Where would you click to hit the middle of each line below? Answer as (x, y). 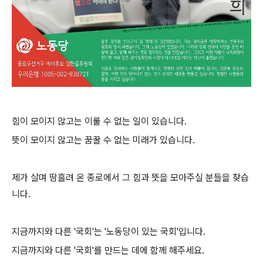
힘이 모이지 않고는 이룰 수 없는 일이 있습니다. (99, 121)
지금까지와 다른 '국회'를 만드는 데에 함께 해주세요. (108, 250)
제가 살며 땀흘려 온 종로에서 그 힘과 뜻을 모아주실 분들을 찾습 (130, 178)
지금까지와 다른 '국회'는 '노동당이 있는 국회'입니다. (109, 232)
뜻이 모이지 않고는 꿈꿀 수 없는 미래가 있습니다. (103, 140)
